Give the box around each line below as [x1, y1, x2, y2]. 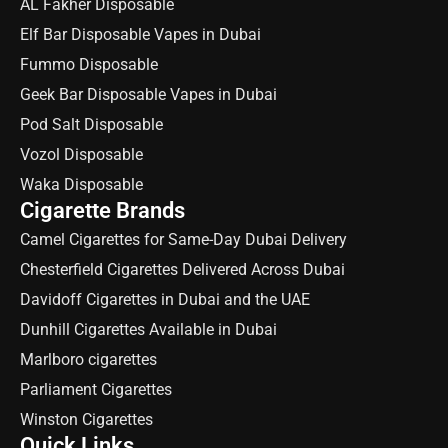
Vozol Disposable [20, 144, 143, 164]
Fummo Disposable [20, 54, 158, 74]
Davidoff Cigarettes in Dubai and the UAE [20, 289, 310, 309]
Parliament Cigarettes [20, 379, 172, 399]
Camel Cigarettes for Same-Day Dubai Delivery [20, 229, 347, 249]
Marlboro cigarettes [20, 349, 157, 369]
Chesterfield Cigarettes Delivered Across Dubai [20, 259, 345, 279]
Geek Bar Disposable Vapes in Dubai [20, 84, 277, 104]
